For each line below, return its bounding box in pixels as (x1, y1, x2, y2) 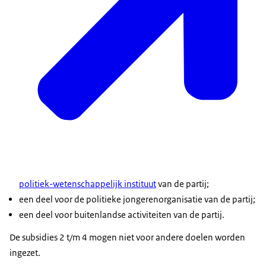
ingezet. (9, 246, 40, 258)
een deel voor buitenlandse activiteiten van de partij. (19, 208, 224, 220)
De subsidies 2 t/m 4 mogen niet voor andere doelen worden (9, 231, 245, 243)
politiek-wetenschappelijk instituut (19, 178, 156, 189)
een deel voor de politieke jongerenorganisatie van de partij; (19, 193, 255, 205)
